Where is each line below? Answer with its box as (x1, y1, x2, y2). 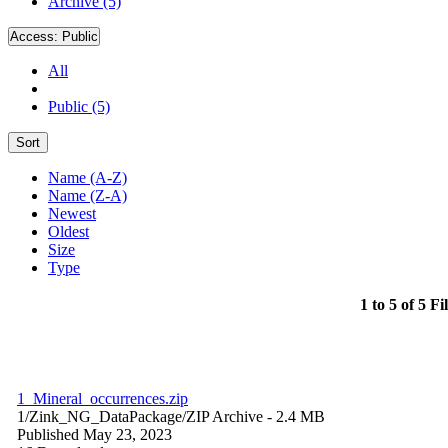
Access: (10, 28, 62, 44)
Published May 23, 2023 (17, 425, 172, 443)
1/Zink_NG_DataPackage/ (17, 407, 186, 425)
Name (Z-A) (48, 186, 127, 204)
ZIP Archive (186, 407, 263, 425)
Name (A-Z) (48, 168, 127, 186)
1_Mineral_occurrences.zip (17, 389, 188, 407)
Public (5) (48, 97, 110, 115)
